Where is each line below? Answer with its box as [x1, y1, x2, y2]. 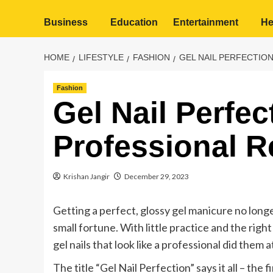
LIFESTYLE [79, 52, 124, 62]
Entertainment [173, 17, 238, 27]
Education [110, 17, 158, 27]
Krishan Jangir [63, 172, 110, 181]
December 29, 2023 [124, 172, 189, 181]
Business [44, 17, 88, 27]
